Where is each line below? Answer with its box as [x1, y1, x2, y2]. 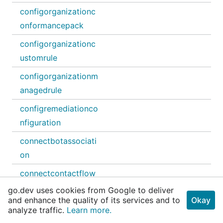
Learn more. [67, 205, 111, 215]
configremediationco [20, 104, 98, 113]
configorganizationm [20, 71, 98, 81]
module [20, 201, 48, 211]
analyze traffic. [8, 205, 67, 215]
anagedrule [20, 85, 62, 95]
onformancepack [20, 20, 84, 30]
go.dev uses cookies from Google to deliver [8, 185, 174, 195]
